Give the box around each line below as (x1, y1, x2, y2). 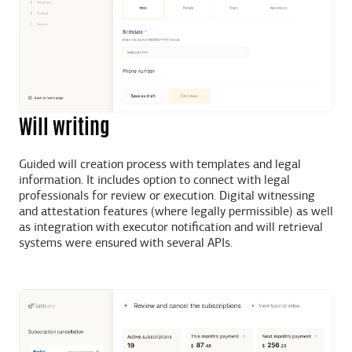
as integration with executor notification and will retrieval (19, 222, 323, 235)
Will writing (19, 112, 110, 139)
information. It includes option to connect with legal (19, 174, 290, 188)
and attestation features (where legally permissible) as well (19, 206, 333, 219)
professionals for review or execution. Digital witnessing (19, 190, 315, 203)
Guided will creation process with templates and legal (19, 159, 301, 172)
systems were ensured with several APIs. (19, 237, 233, 251)
